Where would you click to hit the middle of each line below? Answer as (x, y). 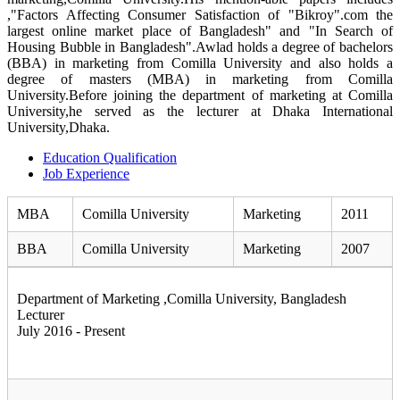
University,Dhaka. (58, 128)
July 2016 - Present (71, 331)
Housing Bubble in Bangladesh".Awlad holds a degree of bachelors (200, 47)
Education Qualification (110, 158)
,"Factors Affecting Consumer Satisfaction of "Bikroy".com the (200, 15)
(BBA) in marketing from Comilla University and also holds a (200, 63)
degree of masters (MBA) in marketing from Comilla (200, 79)
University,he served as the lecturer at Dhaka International (200, 112)
